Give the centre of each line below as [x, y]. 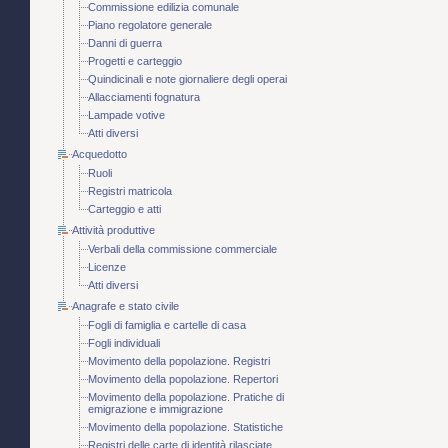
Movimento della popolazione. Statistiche [185, 427]
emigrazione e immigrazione [155, 409]
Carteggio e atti [124, 209]
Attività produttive [113, 230]
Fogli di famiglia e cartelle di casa [167, 325]
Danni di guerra [125, 43]
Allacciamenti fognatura [144, 97]
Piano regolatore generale [150, 25]
